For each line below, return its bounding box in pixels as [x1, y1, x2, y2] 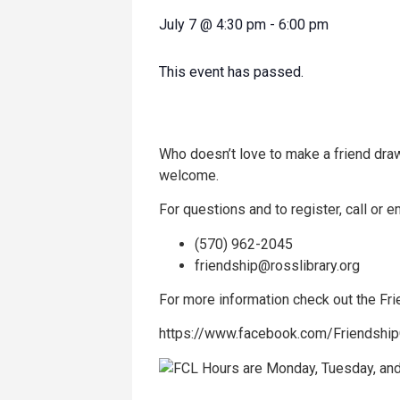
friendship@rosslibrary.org [195, 256, 360, 274]
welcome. [159, 166, 219, 184]
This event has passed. [159, 62, 304, 80]
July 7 [159, 15, 196, 33]
